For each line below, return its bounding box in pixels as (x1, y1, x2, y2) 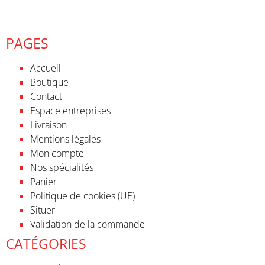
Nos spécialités (30, 161, 93, 174)
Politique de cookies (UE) (30, 189, 135, 203)
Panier (30, 175, 57, 189)
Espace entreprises (30, 104, 111, 118)
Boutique (30, 76, 69, 89)
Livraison (30, 118, 67, 132)
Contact (30, 90, 62, 104)
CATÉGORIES (6, 234, 86, 254)
